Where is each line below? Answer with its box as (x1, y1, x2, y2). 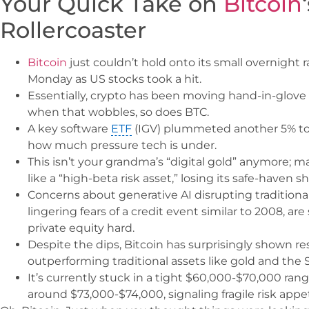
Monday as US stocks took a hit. (28, 72, 201, 86)
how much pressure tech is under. (28, 139, 217, 152)
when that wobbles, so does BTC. (28, 106, 209, 119)
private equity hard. (28, 221, 134, 235)
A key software (28, 122, 111, 135)
